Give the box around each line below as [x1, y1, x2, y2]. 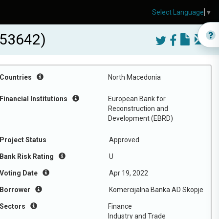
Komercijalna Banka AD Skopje [109, 186, 203, 194]
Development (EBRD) [108, 114, 173, 122]
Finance [108, 202, 132, 210]
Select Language [152, 8, 204, 17]
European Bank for [108, 95, 166, 103]
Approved [109, 136, 139, 144]
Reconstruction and [108, 105, 168, 112]
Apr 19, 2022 [109, 169, 148, 177]
